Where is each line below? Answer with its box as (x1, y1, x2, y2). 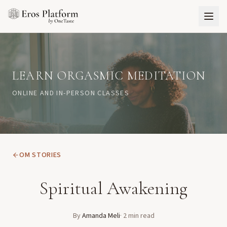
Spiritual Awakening (40, 177, 187, 199)
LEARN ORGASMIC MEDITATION (12, 68, 206, 83)
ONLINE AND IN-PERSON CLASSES (12, 88, 130, 98)
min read (126, 211, 155, 221)
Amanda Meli (82, 211, 120, 221)
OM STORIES (19, 150, 61, 160)
